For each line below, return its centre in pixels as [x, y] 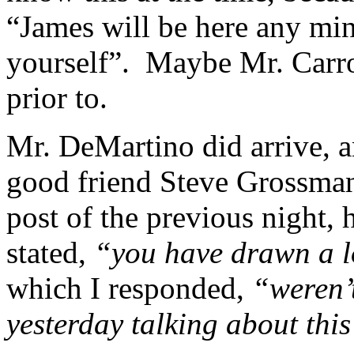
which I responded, [129, 288]
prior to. [57, 97]
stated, [50, 252]
